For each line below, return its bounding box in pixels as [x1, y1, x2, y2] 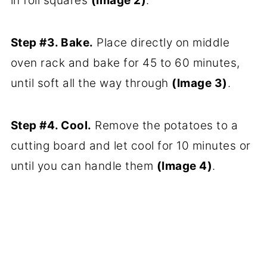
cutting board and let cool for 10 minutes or [10, 139, 251, 153]
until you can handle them [10, 159, 157, 173]
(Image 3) [172, 76, 228, 91]
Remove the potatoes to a [91, 119, 238, 133]
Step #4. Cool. [10, 119, 92, 133]
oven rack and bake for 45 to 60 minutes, [10, 56, 240, 70]
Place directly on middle [93, 36, 230, 50]
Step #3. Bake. [10, 36, 94, 50]
